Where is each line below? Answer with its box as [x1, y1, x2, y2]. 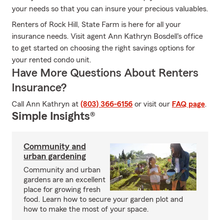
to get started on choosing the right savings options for [12, 44, 195, 52]
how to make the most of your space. [24, 205, 149, 213]
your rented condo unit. [12, 56, 91, 64]
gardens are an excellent [24, 176, 106, 184]
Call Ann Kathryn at [12, 100, 81, 108]
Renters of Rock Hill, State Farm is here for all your [12, 21, 181, 28]
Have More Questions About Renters [12, 67, 198, 79]
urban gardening [24, 152, 86, 161]
